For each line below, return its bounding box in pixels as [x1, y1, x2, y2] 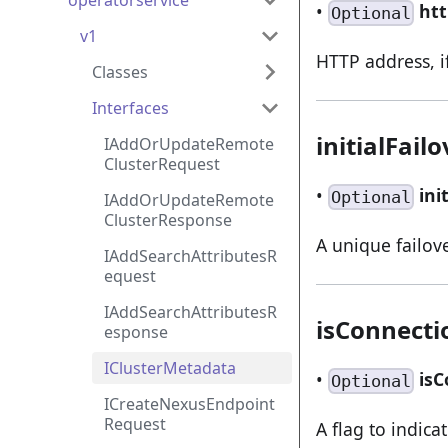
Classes [92, 61, 148, 83]
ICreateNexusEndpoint [104, 393, 275, 415]
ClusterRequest [104, 153, 220, 175]
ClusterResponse [104, 209, 232, 231]
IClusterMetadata [104, 357, 236, 379]
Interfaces [92, 97, 169, 119]
